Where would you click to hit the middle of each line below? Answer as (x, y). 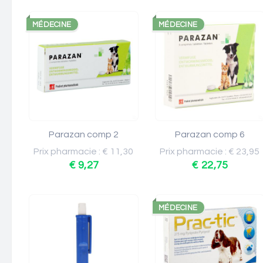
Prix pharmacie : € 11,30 (84, 151)
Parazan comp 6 (210, 134)
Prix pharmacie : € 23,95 (210, 151)
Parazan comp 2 (84, 134)
